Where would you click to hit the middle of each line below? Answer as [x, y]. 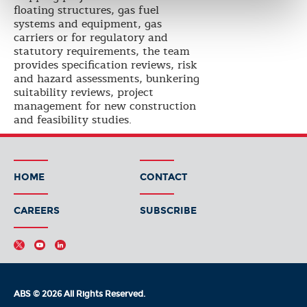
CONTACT [163, 177]
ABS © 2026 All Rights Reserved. [79, 294]
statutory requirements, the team [102, 51]
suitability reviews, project [84, 93]
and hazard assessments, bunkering [107, 79]
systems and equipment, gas [88, 24]
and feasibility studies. [73, 120]
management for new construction [105, 106]
